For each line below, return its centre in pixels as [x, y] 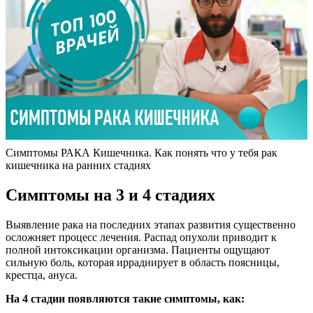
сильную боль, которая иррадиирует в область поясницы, [143, 262]
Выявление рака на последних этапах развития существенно [151, 224]
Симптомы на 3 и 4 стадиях [110, 195]
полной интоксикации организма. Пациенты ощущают [138, 249]
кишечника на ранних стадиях [78, 165]
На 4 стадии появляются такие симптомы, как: [125, 298]
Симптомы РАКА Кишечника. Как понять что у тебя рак [141, 152]
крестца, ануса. [42, 275]
